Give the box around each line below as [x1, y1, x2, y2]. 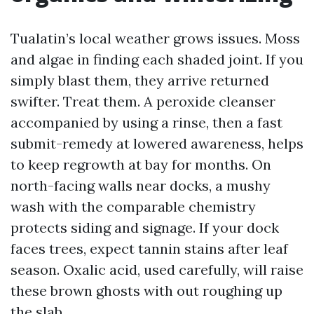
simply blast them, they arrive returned [11, 71, 269, 89]
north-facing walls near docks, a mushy [11, 177, 271, 194]
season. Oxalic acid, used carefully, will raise [11, 261, 303, 278]
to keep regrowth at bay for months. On [11, 156, 271, 173]
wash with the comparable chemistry [11, 198, 256, 215]
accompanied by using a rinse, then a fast [11, 114, 282, 131]
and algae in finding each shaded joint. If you [11, 50, 303, 68]
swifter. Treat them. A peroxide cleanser [11, 93, 275, 110]
